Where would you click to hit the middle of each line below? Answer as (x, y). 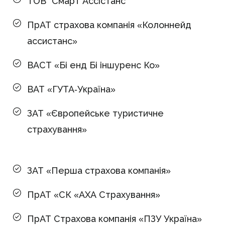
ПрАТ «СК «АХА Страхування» (94, 195)
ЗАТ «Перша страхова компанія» (99, 171)
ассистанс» (52, 41)
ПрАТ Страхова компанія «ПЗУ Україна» (115, 219)
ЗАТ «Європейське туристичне (95, 113)
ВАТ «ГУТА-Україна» (71, 89)
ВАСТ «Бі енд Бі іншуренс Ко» (93, 65)
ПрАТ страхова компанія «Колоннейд (109, 25)
